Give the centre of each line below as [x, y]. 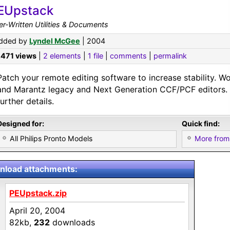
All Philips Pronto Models [51, 138]
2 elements [62, 56]
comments [128, 56]
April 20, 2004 [37, 210]
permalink [170, 56]
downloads [72, 222]
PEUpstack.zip [38, 193]
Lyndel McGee [55, 41]
